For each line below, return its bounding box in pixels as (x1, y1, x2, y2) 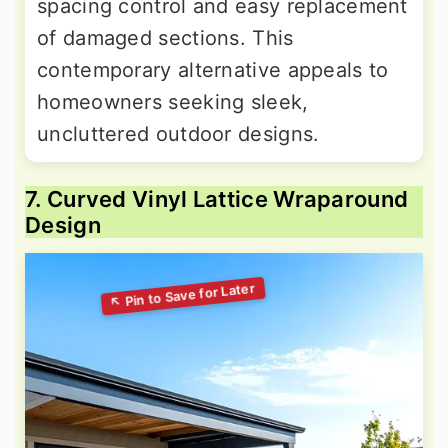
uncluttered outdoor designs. (37, 121, 320, 146)
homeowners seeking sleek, (37, 89, 309, 114)
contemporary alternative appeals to (37, 57, 389, 82)
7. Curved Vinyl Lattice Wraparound (25, 185, 409, 212)
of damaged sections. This (37, 25, 294, 50)
